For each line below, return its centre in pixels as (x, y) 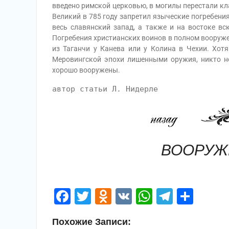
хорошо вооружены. (86, 70)
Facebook (106, 196)
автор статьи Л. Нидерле (105, 89)
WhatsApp (190, 196)
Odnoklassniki (163, 196)
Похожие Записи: (91, 222)
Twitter (116, 196)
